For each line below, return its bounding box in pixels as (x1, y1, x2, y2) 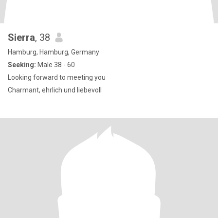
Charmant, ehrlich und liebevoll (8, 86, 102, 94)
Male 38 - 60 (36, 61, 75, 69)
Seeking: (8, 61, 36, 69)
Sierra (8, 32, 35, 43)
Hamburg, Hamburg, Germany (8, 48, 99, 56)
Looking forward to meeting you (8, 73, 106, 81)
